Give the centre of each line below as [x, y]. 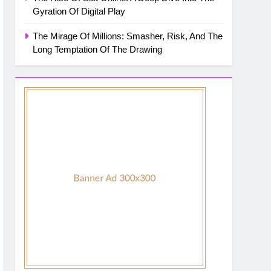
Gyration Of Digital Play [79, 11]
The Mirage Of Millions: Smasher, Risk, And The [128, 36]
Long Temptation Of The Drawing [98, 50]
